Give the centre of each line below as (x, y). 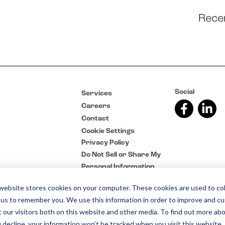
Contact (95, 119)
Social (185, 92)
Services (97, 94)
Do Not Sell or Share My (121, 155)
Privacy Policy (105, 143)
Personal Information (118, 167)
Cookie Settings (108, 131)
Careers (96, 106)
